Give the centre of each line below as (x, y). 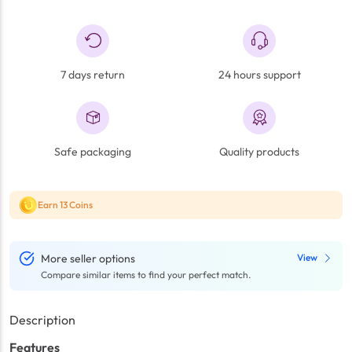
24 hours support (259, 74)
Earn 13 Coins (65, 205)
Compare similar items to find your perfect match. (146, 275)
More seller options (88, 259)
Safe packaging (93, 151)
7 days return (93, 74)
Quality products (259, 151)
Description (42, 320)
